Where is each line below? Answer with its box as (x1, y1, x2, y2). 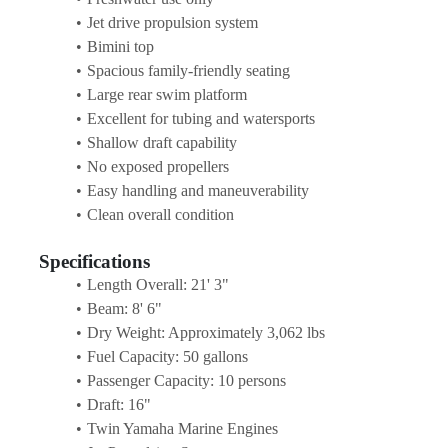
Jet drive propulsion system (86, 13, 258, 31)
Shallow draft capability (86, 133, 237, 151)
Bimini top (86, 37, 154, 55)
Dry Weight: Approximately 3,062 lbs (86, 323, 325, 341)
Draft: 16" (86, 395, 151, 413)
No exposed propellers (86, 157, 229, 175)
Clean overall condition (86, 205, 234, 223)
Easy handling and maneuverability (86, 181, 309, 199)
